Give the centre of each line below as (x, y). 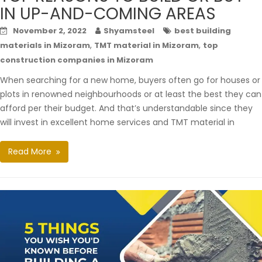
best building (203, 31)
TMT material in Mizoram (146, 45)
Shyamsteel (129, 31)
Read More (30, 151)
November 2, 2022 (50, 31)
